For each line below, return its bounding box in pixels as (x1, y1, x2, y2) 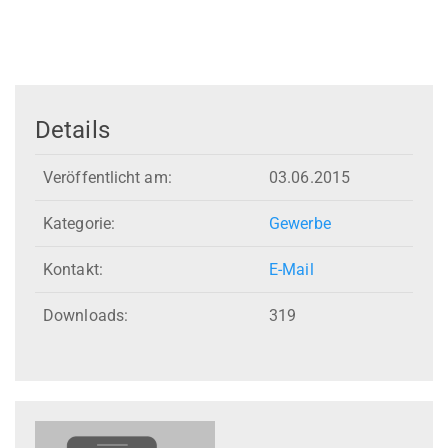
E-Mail (269, 260, 314, 280)
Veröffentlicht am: (43, 168, 172, 188)
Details (35, 115, 110, 144)
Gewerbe (269, 214, 331, 234)
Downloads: (43, 306, 128, 326)
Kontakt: (43, 260, 103, 280)
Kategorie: (43, 214, 115, 234)
